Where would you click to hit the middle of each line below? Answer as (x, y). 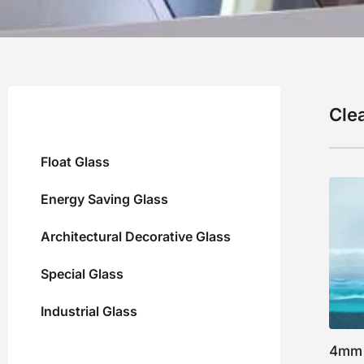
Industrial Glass (89, 312)
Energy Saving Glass (104, 199)
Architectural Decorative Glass (136, 237)
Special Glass (82, 274)
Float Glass (75, 162)
